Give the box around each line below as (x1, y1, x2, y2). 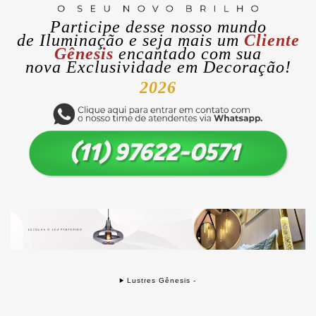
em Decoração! (176, 58, 291, 77)
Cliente (243, 31, 300, 50)
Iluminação (39, 31, 124, 50)
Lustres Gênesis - (127, 276, 197, 284)
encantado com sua (119, 44, 262, 63)
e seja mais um (123, 31, 244, 50)
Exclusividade (66, 58, 177, 77)
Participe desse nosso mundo (49, 18, 267, 37)
